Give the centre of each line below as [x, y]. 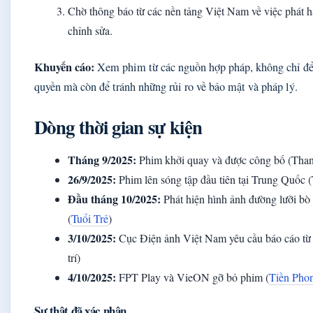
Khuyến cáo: [64, 67]
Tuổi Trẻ [90, 219]
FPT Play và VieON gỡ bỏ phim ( [192, 277]
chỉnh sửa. [90, 31]
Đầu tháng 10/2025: [114, 199]
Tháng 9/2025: [102, 160]
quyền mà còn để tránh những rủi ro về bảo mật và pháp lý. [166, 87]
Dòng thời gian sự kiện [118, 127]
